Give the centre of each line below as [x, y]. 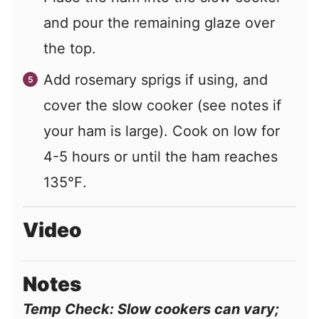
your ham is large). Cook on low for [162, 131]
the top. [70, 49]
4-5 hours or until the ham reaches [161, 157]
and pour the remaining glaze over [159, 23]
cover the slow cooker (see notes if [162, 106]
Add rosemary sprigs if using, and [156, 80]
